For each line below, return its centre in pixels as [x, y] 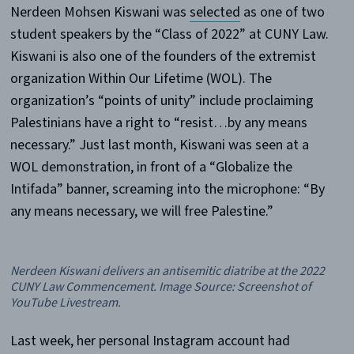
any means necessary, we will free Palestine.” [141, 211]
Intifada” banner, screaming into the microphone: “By [167, 189]
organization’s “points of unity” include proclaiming [162, 100]
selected [215, 12]
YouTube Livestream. [65, 303]
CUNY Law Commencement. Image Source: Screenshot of [160, 287]
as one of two [282, 12]
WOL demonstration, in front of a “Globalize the [151, 167]
